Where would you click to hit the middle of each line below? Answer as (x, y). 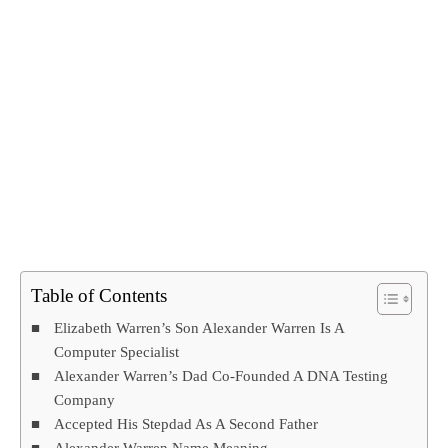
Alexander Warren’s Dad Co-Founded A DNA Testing (221, 376)
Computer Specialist (117, 352)
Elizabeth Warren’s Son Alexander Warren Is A (199, 328)
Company (85, 400)
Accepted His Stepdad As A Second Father (186, 424)
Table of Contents (99, 296)
